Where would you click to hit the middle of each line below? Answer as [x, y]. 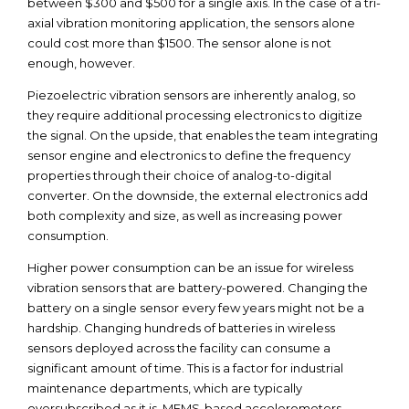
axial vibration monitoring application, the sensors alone [191, 23]
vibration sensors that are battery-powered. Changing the [198, 288]
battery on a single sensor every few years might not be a [196, 308]
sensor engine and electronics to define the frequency [189, 155]
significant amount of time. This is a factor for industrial [185, 368]
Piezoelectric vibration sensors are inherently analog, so [192, 95]
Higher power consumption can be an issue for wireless [190, 267]
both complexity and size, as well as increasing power [185, 215]
